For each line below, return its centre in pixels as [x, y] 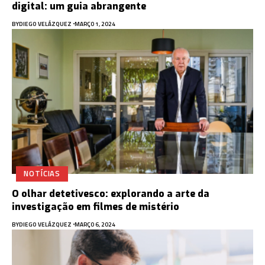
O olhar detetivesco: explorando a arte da [111, 193]
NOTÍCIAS [42, 174]
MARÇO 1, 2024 [95, 24]
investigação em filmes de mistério [96, 206]
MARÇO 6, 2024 [95, 224]
